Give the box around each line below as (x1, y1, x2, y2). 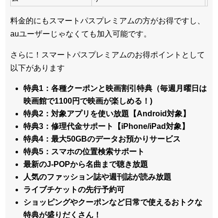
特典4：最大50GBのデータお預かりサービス (23, 134, 181, 143)
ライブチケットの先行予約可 (23, 185, 125, 194)
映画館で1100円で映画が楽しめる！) (23, 96, 153, 105)
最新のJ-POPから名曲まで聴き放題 (23, 160, 148, 168)
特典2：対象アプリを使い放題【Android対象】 (23, 109, 191, 118)
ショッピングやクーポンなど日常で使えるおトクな (23, 198, 203, 206)
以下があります (10, 63, 65, 72)
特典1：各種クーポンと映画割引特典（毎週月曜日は (23, 84, 207, 92)
